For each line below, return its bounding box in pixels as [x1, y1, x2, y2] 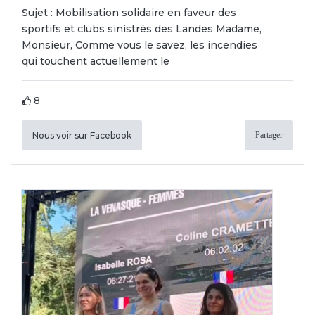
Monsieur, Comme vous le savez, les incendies [22, 39, 257, 52]
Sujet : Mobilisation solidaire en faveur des [22, 6, 236, 20]
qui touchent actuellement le [22, 55, 169, 68]
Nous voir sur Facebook [32, 130, 131, 141]
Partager [255, 130, 283, 141]
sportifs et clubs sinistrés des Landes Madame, [22, 22, 262, 36]
